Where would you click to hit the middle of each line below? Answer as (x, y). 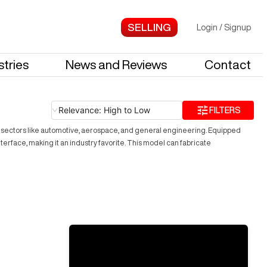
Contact (228, 65)
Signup (237, 27)
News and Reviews (117, 65)
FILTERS (225, 110)
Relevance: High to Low (104, 110)
